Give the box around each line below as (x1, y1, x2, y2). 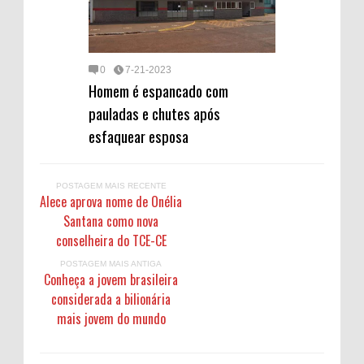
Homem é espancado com (89, 78, 228, 102)
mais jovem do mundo (56, 308, 166, 328)
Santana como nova (63, 210, 158, 231)
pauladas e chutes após (89, 101, 220, 124)
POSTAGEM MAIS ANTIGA (60, 258, 162, 268)
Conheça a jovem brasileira (44, 269, 178, 289)
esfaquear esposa (89, 123, 188, 147)
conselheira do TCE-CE (55, 230, 167, 250)
